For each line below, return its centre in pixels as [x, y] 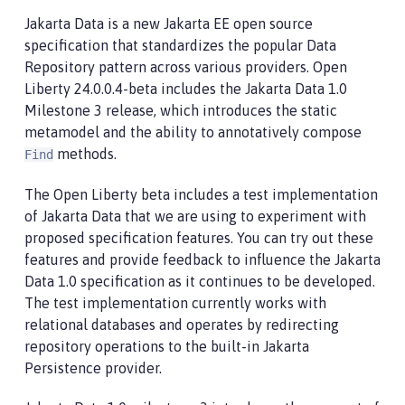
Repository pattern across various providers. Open [186, 67]
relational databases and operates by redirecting [182, 325]
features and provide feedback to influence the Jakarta [202, 259]
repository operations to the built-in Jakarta [167, 346]
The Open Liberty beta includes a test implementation [201, 194]
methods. [85, 154]
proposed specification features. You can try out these [199, 238]
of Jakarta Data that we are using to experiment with [195, 216]
